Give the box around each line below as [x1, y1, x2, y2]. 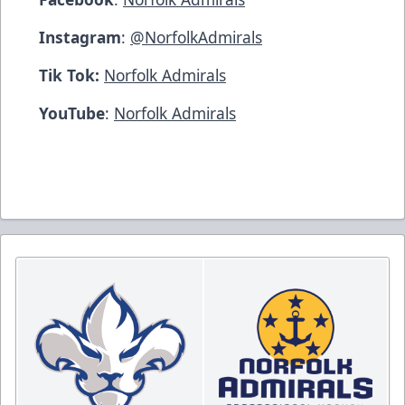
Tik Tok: [39, 63, 104, 86]
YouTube [39, 101, 105, 124]
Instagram [39, 25, 121, 48]
